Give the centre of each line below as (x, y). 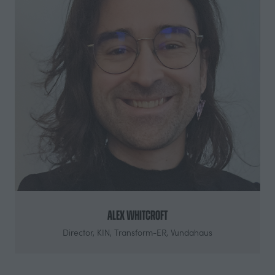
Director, (80, 232)
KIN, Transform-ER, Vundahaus (155, 232)
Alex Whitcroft (137, 215)
